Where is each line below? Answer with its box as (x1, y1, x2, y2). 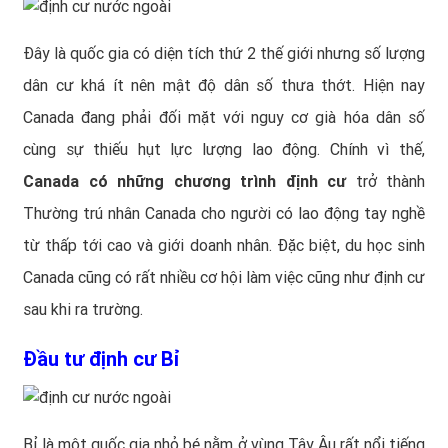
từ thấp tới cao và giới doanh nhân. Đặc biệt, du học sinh (23, 235, 425, 255)
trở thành (346, 171, 425, 191)
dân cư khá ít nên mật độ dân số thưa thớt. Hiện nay (23, 75, 425, 95)
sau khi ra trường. (23, 299, 143, 319)
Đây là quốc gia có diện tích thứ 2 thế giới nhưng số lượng (23, 43, 425, 63)
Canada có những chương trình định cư (23, 171, 346, 191)
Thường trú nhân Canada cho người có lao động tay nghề (23, 203, 425, 223)
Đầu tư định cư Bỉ (23, 346, 180, 371)
